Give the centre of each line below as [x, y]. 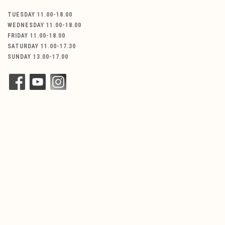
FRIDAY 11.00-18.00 [36, 35]
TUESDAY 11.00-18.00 [40, 14]
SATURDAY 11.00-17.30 [42, 46]
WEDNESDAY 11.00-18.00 [44, 25]
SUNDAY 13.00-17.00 [38, 57]
